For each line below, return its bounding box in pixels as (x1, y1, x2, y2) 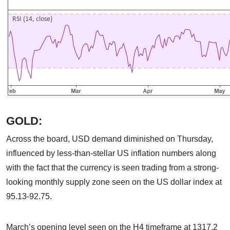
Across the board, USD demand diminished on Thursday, (6, 135, 213, 143)
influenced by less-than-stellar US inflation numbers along (6, 149, 216, 158)
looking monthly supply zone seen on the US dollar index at (6, 178, 222, 186)
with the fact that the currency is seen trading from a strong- (6, 163, 219, 172)
